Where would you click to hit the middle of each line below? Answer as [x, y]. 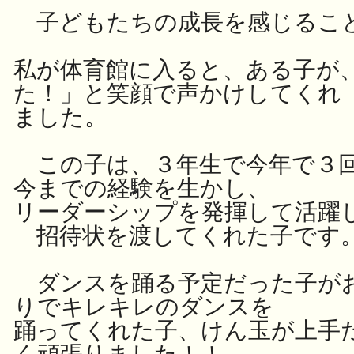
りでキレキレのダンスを [144, 307]
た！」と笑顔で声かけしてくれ [177, 93]
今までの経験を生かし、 [142, 188]
